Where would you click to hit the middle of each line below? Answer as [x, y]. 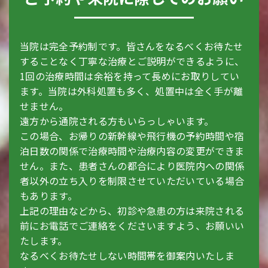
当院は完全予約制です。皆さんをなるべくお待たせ [132, 46]
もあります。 [48, 196]
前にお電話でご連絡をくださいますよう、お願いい [132, 226]
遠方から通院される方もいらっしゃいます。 [117, 121]
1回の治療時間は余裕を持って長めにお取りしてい [130, 76]
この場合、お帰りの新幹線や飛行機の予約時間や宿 [132, 136]
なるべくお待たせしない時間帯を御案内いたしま [127, 255]
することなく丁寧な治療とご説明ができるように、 [132, 61]
